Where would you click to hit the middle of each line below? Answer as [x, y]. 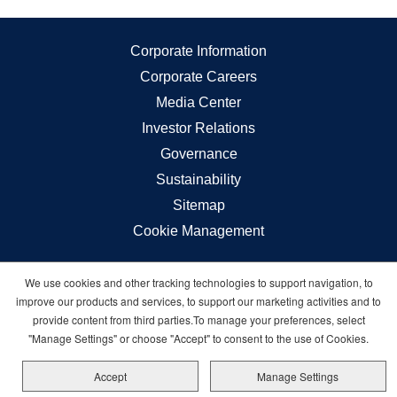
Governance [198, 154]
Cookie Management [198, 231]
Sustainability [198, 180]
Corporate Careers [198, 77]
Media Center [198, 103]
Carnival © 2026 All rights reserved [198, 283]
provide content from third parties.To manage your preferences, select [198, 319]
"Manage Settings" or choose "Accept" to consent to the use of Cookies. [198, 338]
